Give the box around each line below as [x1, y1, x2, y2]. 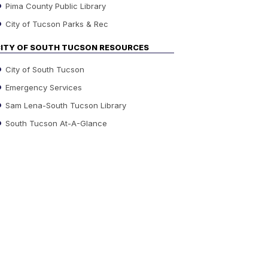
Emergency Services [3, 82, 82, 92]
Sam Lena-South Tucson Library [3, 100, 126, 110]
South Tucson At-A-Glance [3, 118, 107, 128]
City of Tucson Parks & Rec [3, 19, 108, 29]
